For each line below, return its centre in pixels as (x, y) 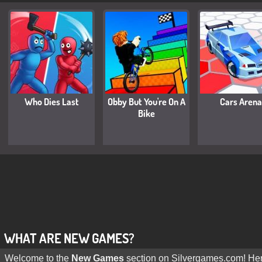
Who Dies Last (51, 101)
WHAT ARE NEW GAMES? (69, 238)
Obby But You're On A (146, 101)
